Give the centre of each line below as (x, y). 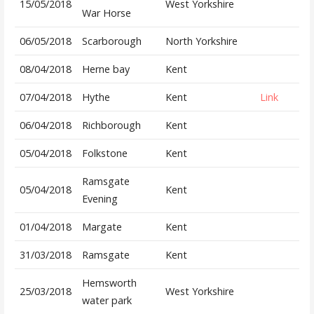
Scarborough (111, 41)
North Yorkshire (201, 41)
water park (107, 301)
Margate (102, 227)
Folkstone (104, 153)
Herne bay (105, 69)
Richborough (111, 125)
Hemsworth (109, 283)
